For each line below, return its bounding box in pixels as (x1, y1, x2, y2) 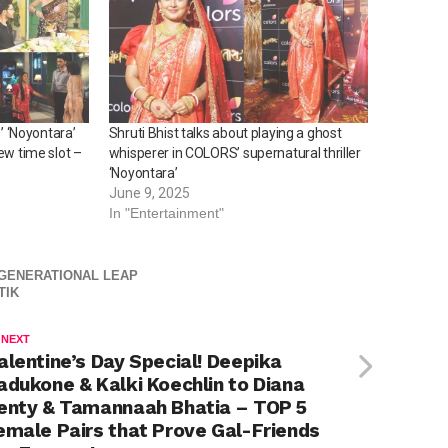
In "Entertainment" (108, 204, 224, 221)
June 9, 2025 (108, 184, 190, 201)
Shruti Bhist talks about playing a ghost (108, 124, 342, 141)
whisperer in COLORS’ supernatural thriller (108, 144, 361, 161)
